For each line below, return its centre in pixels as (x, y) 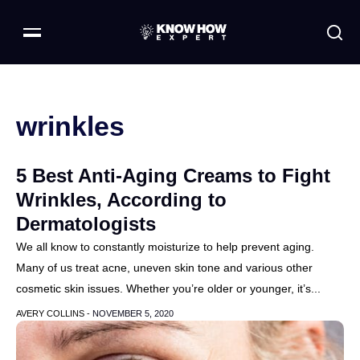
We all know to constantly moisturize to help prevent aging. (165, 247)
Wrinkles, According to (121, 200)
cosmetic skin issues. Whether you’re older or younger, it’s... (168, 288)
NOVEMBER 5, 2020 (133, 313)
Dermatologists (86, 224)
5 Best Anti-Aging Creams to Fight (173, 176)
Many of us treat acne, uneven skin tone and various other (164, 268)
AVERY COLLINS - (54, 313)
